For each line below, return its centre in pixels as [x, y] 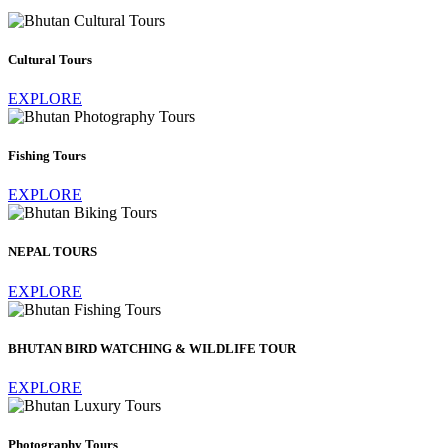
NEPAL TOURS [52, 252]
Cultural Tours [50, 59]
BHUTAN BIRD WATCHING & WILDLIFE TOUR [152, 348]
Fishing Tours [47, 156]
